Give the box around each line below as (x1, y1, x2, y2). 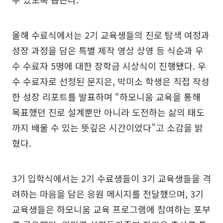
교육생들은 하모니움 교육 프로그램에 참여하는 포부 (12, 203, 211, 216)
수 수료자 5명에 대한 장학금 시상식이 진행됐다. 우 (12, 59, 206, 73)
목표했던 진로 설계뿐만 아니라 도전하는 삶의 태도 (12, 106, 205, 119)
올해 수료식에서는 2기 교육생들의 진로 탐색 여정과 (12, 28, 210, 42)
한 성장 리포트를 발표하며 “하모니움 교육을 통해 (12, 90, 201, 104)
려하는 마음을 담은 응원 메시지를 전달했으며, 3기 (12, 187, 204, 201)
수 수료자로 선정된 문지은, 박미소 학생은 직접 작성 (12, 75, 210, 88)
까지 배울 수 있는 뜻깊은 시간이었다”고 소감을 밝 (12, 121, 203, 134)
